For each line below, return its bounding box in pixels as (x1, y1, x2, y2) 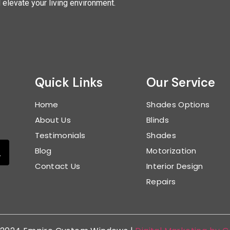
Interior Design (146, 160, 203, 171)
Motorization (146, 145, 197, 156)
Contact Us (34, 160, 81, 171)
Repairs (146, 176, 176, 187)
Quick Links (34, 74, 103, 90)
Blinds (146, 114, 169, 125)
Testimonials (34, 129, 86, 141)
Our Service (146, 74, 216, 90)
